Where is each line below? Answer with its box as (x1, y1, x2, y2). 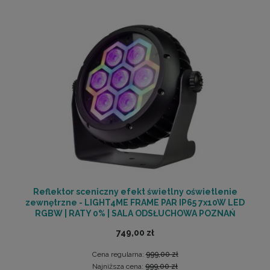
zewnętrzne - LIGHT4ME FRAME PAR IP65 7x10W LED (25, 197, 245, 207)
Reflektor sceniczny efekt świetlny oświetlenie (33, 186, 237, 196)
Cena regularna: (92, 250, 146, 259)
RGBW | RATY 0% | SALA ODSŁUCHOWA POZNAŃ (34, 208, 236, 218)
